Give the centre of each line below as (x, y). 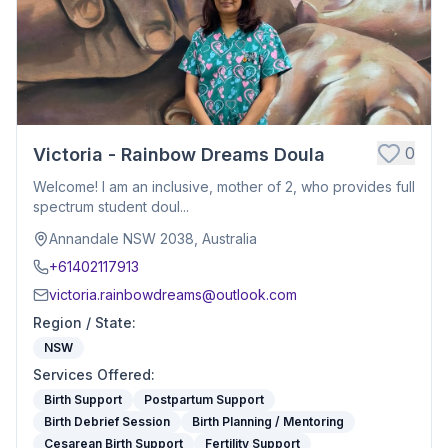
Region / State (82, 322)
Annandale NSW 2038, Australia (153, 238)
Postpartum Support (204, 399)
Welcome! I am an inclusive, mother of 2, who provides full (224, 186)
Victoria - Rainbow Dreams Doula (179, 154)
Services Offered (92, 374)
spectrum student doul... (111, 206)
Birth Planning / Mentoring (268, 421)
